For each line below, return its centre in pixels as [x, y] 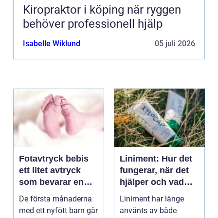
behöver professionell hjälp [93, 24]
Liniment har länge [152, 199]
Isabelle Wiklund [52, 44]
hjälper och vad [152, 182]
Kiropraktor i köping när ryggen [75, 10]
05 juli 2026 [175, 44]
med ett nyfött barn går [58, 211]
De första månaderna [55, 199]
